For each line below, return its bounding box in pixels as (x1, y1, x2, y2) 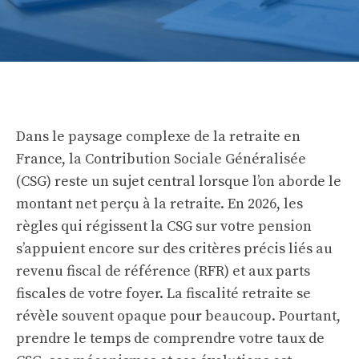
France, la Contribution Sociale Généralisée (16, 150, 306, 168)
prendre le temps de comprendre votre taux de (16, 329, 325, 348)
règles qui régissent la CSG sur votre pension (16, 217, 312, 236)
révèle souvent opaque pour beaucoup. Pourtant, (16, 307, 341, 325)
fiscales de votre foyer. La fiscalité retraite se (16, 284, 311, 303)
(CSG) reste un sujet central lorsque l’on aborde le (16, 172, 341, 191)
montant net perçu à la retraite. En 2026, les (16, 195, 303, 213)
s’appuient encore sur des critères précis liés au (16, 240, 333, 258)
